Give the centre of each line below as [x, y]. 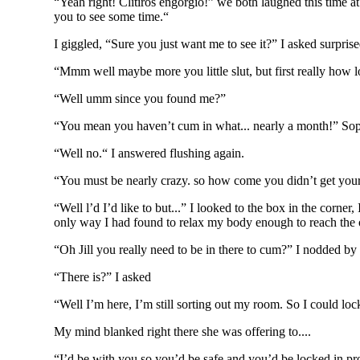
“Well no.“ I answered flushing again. [149, 153]
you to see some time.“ [112, 16]
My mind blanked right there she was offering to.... [183, 331]
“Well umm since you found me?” [140, 98]
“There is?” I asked [103, 277]
